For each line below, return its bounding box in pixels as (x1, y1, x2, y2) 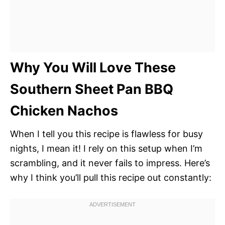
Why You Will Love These (10, 59, 176, 76)
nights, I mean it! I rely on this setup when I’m (10, 143, 202, 154)
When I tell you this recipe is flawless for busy (10, 128, 203, 139)
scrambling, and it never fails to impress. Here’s (10, 157, 210, 168)
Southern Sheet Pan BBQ (10, 80, 173, 97)
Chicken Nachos (10, 102, 118, 119)
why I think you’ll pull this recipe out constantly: (10, 172, 211, 183)
